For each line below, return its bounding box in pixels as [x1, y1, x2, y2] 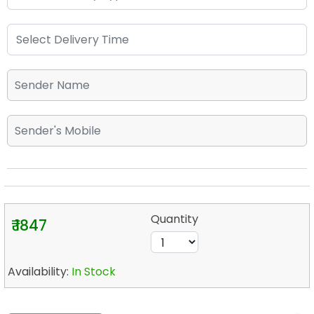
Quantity [151, 211, 199, 227]
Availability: [8, 264, 71, 280]
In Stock [71, 264, 116, 280]
